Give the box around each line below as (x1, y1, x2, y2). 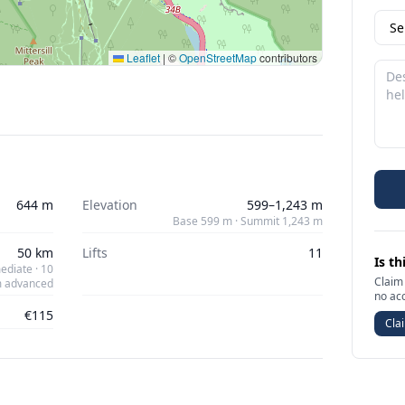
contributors (257, 50, 318, 65)
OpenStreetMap (179, 50, 258, 65)
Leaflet (124, 50, 161, 65)
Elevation (81, 196, 137, 213)
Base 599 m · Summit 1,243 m (173, 213, 324, 229)
